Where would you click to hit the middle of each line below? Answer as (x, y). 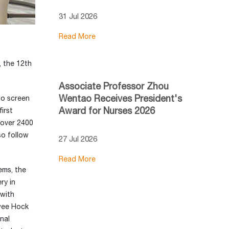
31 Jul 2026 (78, 16)
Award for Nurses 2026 (107, 110)
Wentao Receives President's (120, 98)
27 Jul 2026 (78, 139)
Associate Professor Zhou (113, 86)
